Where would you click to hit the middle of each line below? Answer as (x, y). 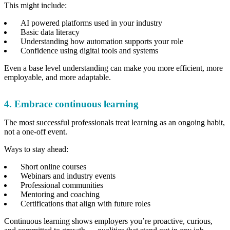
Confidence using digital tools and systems (90, 50)
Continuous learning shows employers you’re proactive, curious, (108, 221)
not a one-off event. (37, 131)
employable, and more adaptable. (57, 77)
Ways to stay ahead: (37, 149)
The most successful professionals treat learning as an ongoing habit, (114, 122)
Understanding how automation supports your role (103, 41)
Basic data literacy (51, 32)
